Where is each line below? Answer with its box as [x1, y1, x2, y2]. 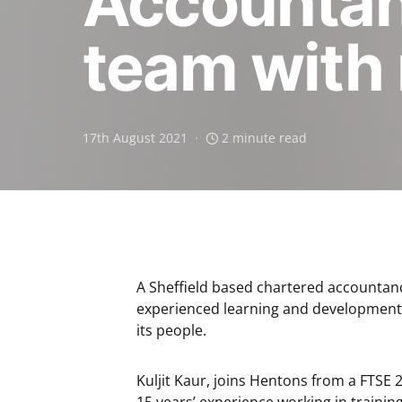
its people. [136, 320, 206, 340]
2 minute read [222, 129, 307, 146]
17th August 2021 [83, 129, 188, 146]
